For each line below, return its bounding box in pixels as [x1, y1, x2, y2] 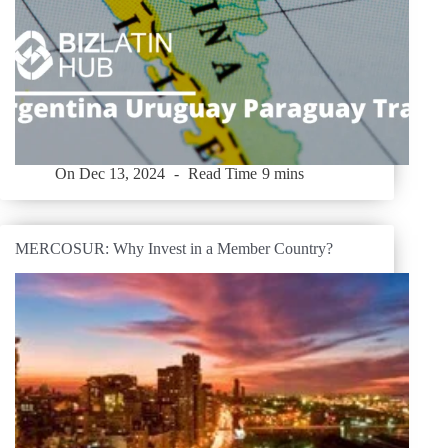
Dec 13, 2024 [79, 165, 166, 183]
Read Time [188, 165, 258, 183]
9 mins [261, 165, 304, 183]
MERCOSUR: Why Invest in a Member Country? [15, 239, 333, 257]
